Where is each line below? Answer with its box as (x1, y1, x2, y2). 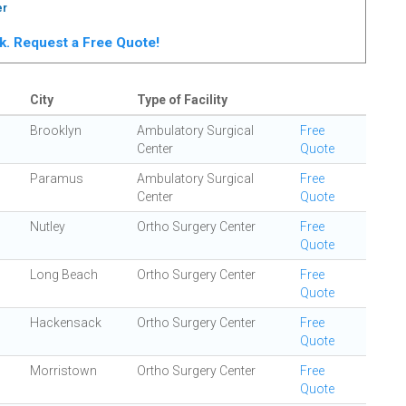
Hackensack (30, 315, 101, 330)
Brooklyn (30, 123, 82, 138)
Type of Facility (137, 92, 227, 107)
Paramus (30, 171, 83, 186)
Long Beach (30, 267, 98, 282)
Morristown (30, 363, 97, 378)
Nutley (30, 219, 65, 234)
